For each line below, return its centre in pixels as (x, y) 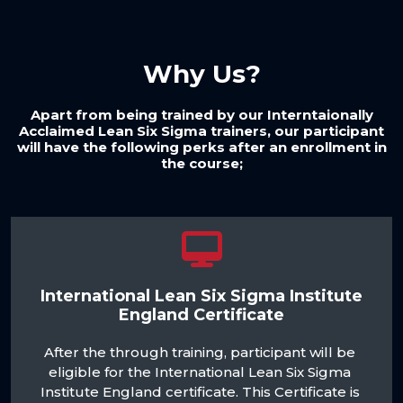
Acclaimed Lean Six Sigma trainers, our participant (201, 131)
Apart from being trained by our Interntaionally (201, 115)
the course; (201, 164)
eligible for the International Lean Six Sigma (201, 372)
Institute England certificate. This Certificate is (201, 392)
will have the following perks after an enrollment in (201, 148)
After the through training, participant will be (201, 353)
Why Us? (201, 74)
